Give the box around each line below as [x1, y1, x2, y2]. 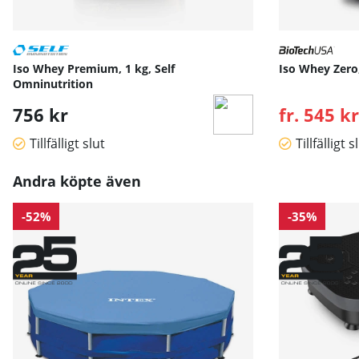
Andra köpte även [13, 171, 141, 192]
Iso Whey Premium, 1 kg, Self [13, 61, 175, 77]
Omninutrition [13, 76, 93, 92]
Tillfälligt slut [30, 135, 105, 153]
